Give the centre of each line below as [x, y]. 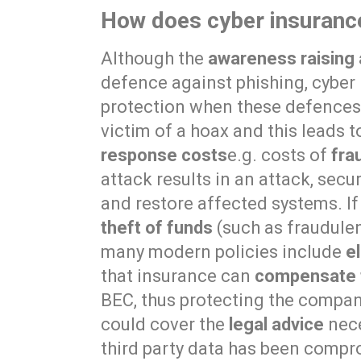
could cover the [165, 325]
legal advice [277, 325]
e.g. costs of [280, 156]
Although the [155, 59]
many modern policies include [224, 252]
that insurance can [178, 276]
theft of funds [157, 228]
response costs [164, 156]
